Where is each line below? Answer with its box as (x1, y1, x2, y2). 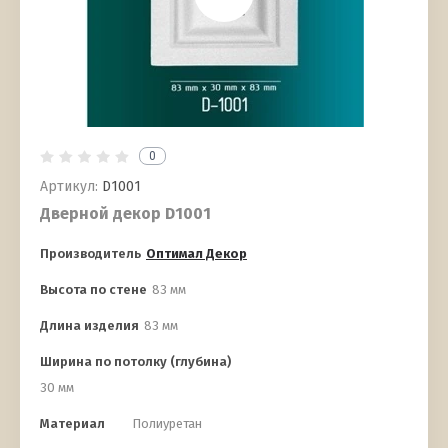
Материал (40, 416, 105, 432)
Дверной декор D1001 (40, 204, 211, 224)
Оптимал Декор (146, 246, 247, 262)
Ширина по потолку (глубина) (40, 354, 231, 370)
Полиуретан (132, 416, 202, 432)
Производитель (40, 246, 141, 262)
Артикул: (40, 178, 98, 196)
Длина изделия (40, 318, 139, 334)
